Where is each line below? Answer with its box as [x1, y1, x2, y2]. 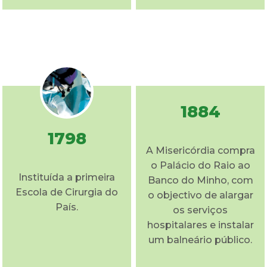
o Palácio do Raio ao [150, 159, 250, 171]
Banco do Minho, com [147, 174, 253, 186]
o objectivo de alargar [147, 189, 253, 201]
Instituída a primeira [18, 171, 115, 183]
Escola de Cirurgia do [15, 186, 118, 198]
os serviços [173, 204, 228, 216]
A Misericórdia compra [145, 144, 255, 156]
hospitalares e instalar [147, 219, 254, 231]
